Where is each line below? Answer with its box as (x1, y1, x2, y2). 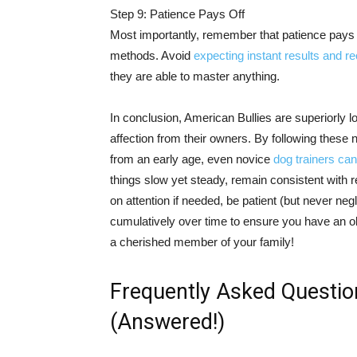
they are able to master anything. (110, 69, 280, 83)
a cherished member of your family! (110, 235, 294, 249)
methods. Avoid (110, 49, 194, 62)
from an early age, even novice (110, 152, 273, 166)
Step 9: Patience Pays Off (110, 7, 245, 21)
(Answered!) (110, 309, 225, 335)
